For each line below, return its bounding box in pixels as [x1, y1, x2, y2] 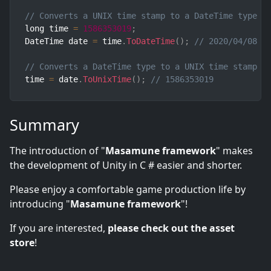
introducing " [10, 197, 70, 211]
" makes [216, 144, 253, 158]
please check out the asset [108, 221, 235, 235]
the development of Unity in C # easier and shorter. [10, 158, 242, 172]
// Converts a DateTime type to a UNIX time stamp [25, 62, 257, 72]
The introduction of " [10, 144, 105, 158]
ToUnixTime [83, 74, 131, 85]
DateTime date [25, 36, 93, 47]
